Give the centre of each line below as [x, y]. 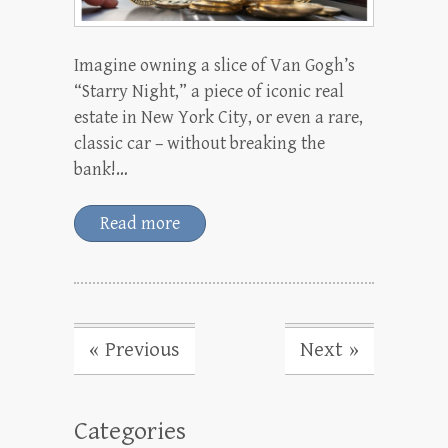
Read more [140, 223]
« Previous [134, 349]
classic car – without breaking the [199, 143]
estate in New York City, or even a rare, [218, 117]
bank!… [101, 169]
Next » [329, 349]
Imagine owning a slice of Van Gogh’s [214, 65]
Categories [130, 430]
